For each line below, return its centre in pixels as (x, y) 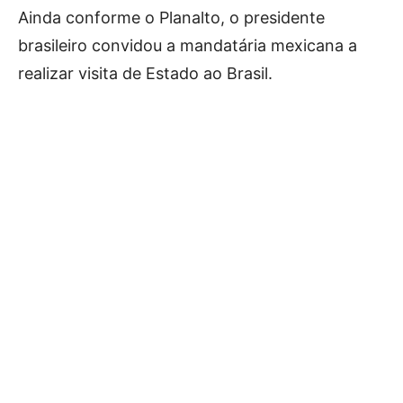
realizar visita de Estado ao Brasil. (145, 73)
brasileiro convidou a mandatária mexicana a (188, 45)
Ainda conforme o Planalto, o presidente (171, 17)
